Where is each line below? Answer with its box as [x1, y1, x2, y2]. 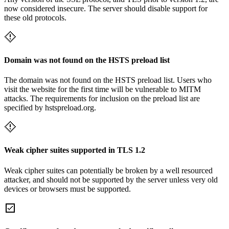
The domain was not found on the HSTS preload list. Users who [4, 76, 212, 85]
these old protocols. [4, 13, 66, 22]
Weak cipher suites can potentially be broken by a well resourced [4, 166, 213, 175]
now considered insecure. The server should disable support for [4, 4, 208, 13]
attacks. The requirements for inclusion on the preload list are [4, 94, 200, 103]
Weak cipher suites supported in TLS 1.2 [4, 146, 145, 155]
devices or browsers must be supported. [4, 184, 131, 193]
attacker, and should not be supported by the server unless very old [4, 175, 218, 184]
